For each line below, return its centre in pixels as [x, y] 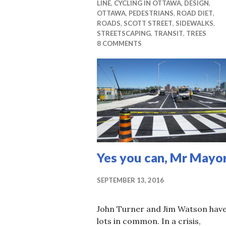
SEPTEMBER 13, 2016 [130, 180]
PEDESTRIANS [151, 13]
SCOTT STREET [148, 23]
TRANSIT [168, 34]
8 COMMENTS [119, 44]
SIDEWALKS [194, 23]
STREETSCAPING [124, 34]
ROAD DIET [195, 13]
